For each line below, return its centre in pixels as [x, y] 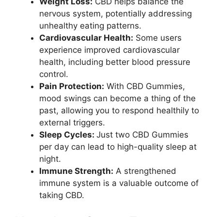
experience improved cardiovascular [109, 50]
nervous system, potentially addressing [116, 14]
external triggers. [72, 123]
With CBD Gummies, [145, 86]
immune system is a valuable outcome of [119, 183]
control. [54, 74]
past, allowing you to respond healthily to [119, 110]
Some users [157, 38]
